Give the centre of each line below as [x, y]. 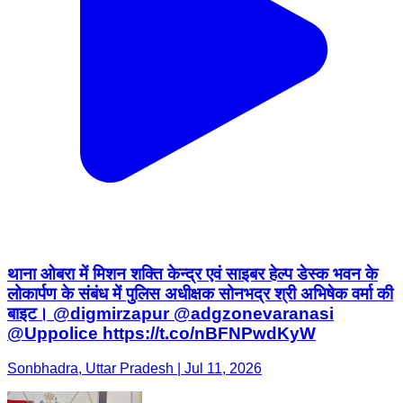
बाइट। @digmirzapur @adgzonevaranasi [170, 314]
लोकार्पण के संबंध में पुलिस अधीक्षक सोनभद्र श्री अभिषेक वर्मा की [200, 294]
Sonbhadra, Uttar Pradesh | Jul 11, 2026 [134, 368]
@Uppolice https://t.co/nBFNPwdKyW [161, 334]
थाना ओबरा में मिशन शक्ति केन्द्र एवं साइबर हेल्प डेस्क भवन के [193, 274]
